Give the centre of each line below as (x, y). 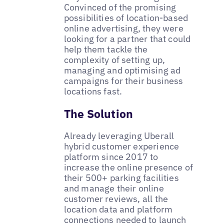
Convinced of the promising (120, 7)
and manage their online (114, 188)
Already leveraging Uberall (119, 135)
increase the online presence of (128, 167)
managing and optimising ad (122, 70)
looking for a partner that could (127, 38)
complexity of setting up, (114, 59)
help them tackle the (106, 49)
